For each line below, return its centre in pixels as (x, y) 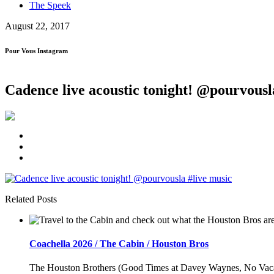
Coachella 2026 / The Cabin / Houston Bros (119, 244)
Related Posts (31, 199)
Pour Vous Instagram (36, 50)
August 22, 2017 (37, 26)
